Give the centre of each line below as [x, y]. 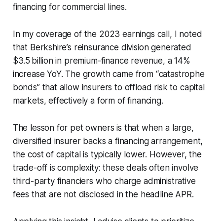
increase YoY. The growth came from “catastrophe [109, 74]
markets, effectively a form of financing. [88, 100]
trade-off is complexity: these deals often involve [106, 167]
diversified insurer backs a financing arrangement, [108, 141]
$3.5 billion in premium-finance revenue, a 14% [101, 60]
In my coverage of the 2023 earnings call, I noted [107, 34]
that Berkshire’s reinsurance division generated [102, 47]
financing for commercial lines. [70, 7]
